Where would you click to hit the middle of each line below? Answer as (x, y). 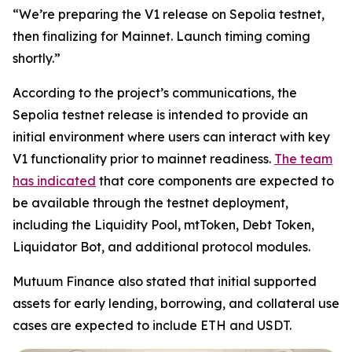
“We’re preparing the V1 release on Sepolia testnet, (169, 15)
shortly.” (37, 59)
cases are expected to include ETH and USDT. (152, 326)
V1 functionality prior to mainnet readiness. (143, 159)
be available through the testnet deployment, (150, 203)
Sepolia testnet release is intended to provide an (160, 115)
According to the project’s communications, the (155, 93)
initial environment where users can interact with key (171, 137)
